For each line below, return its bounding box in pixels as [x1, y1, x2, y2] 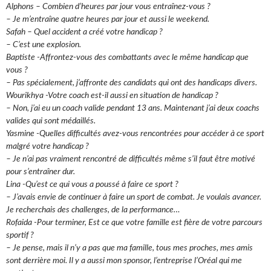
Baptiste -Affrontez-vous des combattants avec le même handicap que [6, 53, 249, 62]
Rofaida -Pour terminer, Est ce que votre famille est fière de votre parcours [6, 218, 263, 227]
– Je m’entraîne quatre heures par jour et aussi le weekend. [6, 15, 209, 24]
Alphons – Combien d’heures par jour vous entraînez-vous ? [6, 2, 211, 11]
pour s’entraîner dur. [6, 168, 75, 177]
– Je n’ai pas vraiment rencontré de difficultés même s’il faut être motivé [6, 155, 255, 164]
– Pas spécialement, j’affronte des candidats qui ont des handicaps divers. [6, 79, 257, 88]
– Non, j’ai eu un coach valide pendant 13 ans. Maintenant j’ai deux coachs [6, 104, 260, 113]
